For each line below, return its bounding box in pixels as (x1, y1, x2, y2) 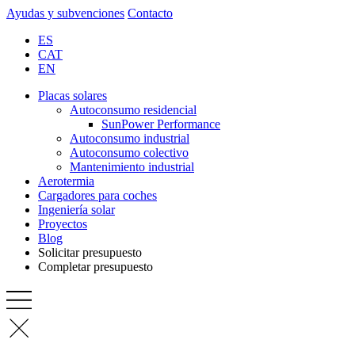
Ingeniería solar (38, 203, 115, 216)
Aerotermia (38, 174, 94, 188)
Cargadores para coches (38, 189, 157, 202)
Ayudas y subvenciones (6, 6, 124, 20)
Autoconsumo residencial (70, 103, 197, 116)
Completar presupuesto (38, 260, 153, 273)
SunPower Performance (101, 117, 220, 131)
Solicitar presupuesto (38, 246, 142, 259)
